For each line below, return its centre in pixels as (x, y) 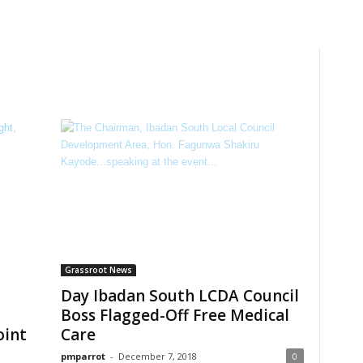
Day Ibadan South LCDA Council (179, 296)
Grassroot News (98, 270)
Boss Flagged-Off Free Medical (175, 315)
